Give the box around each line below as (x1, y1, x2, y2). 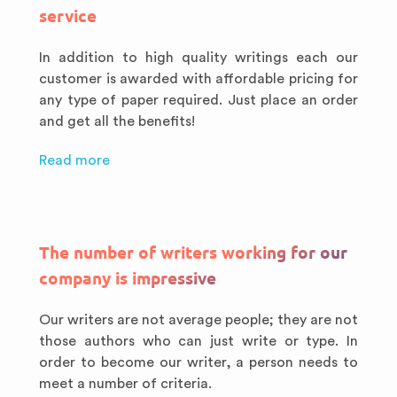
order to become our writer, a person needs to (39, 355, 358, 370)
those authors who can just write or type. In (39, 334, 358, 348)
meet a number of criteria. (39, 377, 212, 391)
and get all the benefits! (39, 114, 195, 128)
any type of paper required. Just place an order (39, 93, 358, 107)
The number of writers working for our (39, 243, 347, 263)
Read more (39, 153, 110, 167)
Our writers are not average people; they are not (39, 313, 358, 327)
